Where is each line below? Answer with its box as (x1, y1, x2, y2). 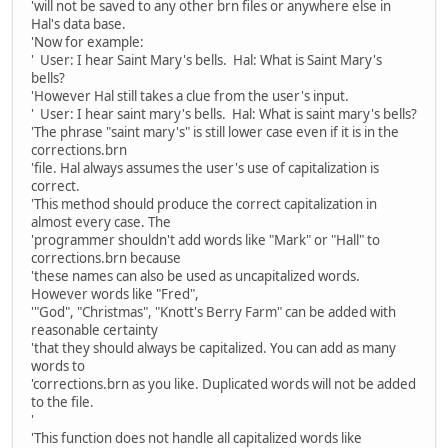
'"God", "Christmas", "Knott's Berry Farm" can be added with (31, 302, 396, 321)
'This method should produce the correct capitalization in (31, 194, 377, 213)
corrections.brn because (31, 248, 181, 267)
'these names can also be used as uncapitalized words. (31, 266, 360, 285)
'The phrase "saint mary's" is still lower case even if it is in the (31, 122, 399, 141)
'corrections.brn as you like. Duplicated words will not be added (31, 374, 416, 393)
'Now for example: (31, 32, 144, 51)
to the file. (31, 392, 94, 411)
